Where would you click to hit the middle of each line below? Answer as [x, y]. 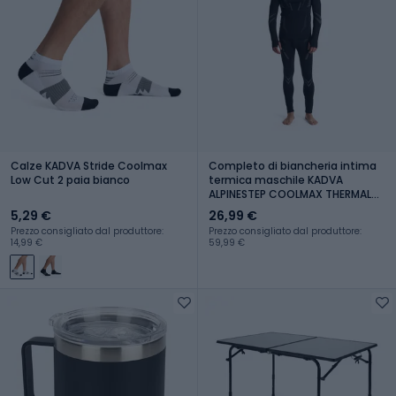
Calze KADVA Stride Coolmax [89, 165]
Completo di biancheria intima [293, 165]
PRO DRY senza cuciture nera [286, 208]
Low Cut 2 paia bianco [70, 179]
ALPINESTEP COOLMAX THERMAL [290, 194]
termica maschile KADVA [276, 179]
